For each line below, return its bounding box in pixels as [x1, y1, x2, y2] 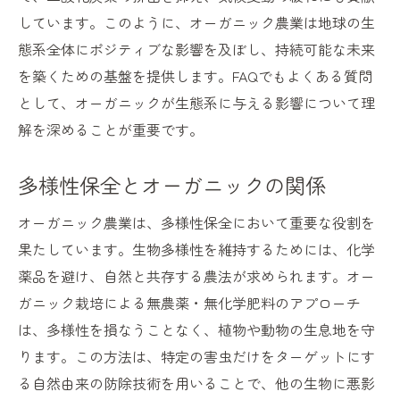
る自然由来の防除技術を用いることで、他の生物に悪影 [18, 372, 375, 395]
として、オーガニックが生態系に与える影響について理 [18, 92, 375, 114]
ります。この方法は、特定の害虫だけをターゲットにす [18, 346, 375, 368]
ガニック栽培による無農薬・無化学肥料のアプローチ [18, 292, 361, 314]
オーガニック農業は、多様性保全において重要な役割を [18, 212, 375, 234]
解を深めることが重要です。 [18, 119, 204, 141]
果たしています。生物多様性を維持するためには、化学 [18, 238, 375, 261]
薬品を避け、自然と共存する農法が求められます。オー [18, 265, 375, 287]
